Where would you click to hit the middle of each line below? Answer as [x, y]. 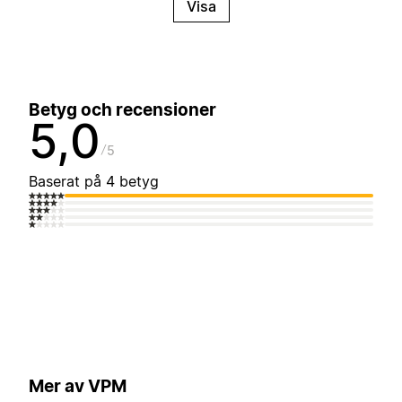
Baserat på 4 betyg [94, 182]
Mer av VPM [78, 386]
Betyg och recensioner [122, 110]
